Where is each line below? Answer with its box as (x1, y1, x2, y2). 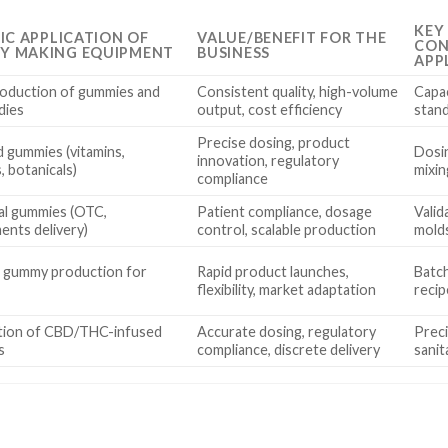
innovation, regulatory (197, 152, 340, 170)
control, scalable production (197, 221, 377, 239)
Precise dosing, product (197, 134, 351, 152)
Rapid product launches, (197, 263, 350, 281)
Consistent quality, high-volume (197, 83, 399, 101)
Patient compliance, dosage (197, 203, 373, 221)
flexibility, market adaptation (197, 281, 377, 299)
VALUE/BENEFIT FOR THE (197, 29, 387, 47)
